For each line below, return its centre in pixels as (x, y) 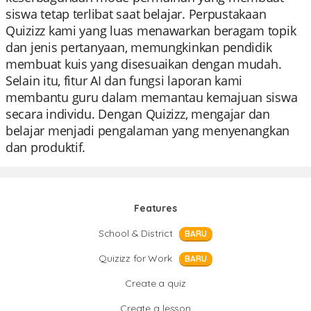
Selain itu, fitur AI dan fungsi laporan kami (124, 81)
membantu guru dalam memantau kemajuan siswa (152, 97)
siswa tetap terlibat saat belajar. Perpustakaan (136, 14)
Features (155, 208)
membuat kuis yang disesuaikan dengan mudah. (144, 64)
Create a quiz (155, 283)
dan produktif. (46, 147)
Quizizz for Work (135, 258)
